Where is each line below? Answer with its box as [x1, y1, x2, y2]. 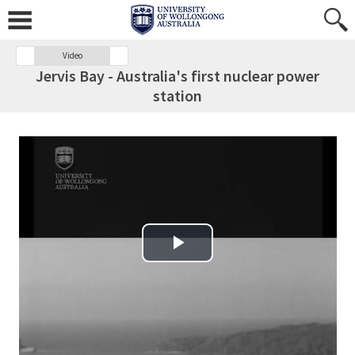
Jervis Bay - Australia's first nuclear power [36, 66, 319, 86]
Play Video [143, 247, 258, 273]
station [153, 86, 202, 105]
